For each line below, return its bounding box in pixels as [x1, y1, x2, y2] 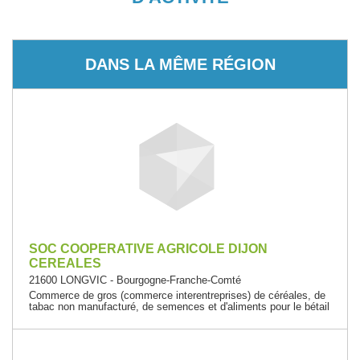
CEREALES [29, 256, 101, 270]
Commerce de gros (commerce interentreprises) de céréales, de [29, 289, 325, 301]
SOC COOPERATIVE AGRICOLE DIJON [29, 242, 268, 256]
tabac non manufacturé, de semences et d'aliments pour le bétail [29, 301, 329, 313]
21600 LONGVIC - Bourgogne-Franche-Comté [29, 274, 241, 286]
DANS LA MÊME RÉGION [84, 55, 276, 73]
